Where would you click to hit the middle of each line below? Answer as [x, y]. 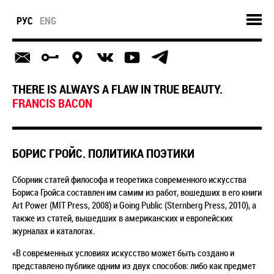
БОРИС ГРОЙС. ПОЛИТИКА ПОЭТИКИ [103, 153]
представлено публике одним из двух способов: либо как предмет [134, 265]
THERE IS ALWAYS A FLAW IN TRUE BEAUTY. [117, 89]
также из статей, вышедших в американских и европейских [123, 218]
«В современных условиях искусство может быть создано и [123, 253]
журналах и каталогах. [54, 231]
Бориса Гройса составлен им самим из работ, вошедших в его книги [137, 192]
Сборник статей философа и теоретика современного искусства [129, 179]
